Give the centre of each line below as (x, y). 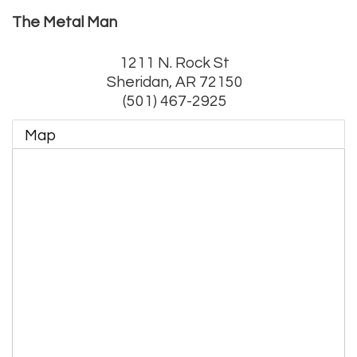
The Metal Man (65, 22)
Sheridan (137, 82)
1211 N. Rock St (175, 63)
